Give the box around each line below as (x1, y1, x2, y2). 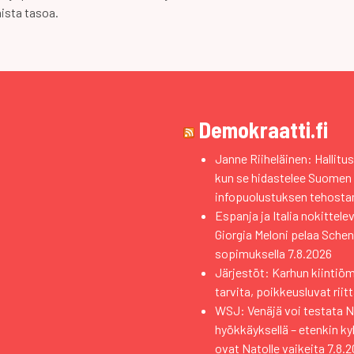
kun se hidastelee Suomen (215, 170, 352, 185)
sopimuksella (215, 246, 285, 261)
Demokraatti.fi (199, 116, 328, 143)
